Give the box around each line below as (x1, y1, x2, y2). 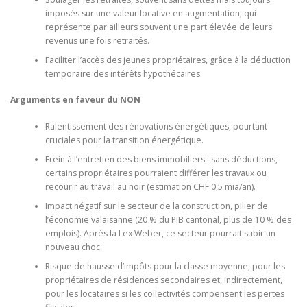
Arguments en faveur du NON (10, 94, 140, 106)
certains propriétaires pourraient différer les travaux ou (45, 167, 267, 179)
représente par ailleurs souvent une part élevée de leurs (45, 21, 272, 33)
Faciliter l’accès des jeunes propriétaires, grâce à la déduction (45, 53, 291, 66)
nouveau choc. (45, 241, 102, 253)
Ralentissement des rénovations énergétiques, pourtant (45, 120, 267, 132)
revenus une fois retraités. (45, 34, 149, 47)
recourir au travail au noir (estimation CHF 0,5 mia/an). (45, 180, 256, 193)
